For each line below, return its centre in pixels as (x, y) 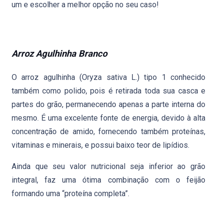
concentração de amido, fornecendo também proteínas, (108, 132)
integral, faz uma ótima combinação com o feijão (108, 180)
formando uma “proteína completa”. (70, 194)
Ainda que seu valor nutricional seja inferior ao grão (108, 166)
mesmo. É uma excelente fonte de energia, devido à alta (108, 118)
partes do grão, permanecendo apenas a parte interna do (108, 104)
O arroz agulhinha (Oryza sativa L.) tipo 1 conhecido (108, 77)
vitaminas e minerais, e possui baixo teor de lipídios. (101, 145)
